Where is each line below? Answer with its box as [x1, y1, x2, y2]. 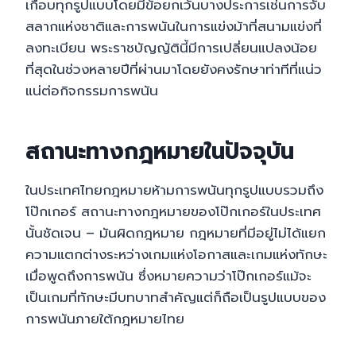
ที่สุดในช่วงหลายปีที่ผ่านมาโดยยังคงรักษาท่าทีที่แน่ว [25, 58, 322, 79]
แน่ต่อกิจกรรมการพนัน [25, 79, 158, 101]
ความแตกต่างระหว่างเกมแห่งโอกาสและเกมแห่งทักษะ [25, 243, 327, 265]
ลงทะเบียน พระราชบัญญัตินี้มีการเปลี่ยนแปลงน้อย [25, 37, 317, 58]
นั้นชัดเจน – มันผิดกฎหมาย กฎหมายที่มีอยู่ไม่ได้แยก [25, 222, 326, 243]
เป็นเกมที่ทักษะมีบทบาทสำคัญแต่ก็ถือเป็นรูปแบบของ [25, 286, 326, 308]
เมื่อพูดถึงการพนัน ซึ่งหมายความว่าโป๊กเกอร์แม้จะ [25, 265, 311, 286]
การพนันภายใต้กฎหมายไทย [25, 308, 184, 329]
